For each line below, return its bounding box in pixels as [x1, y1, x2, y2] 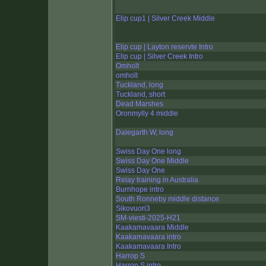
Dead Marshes [116, 100, 163, 109]
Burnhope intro [116, 185, 164, 194]
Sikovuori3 [116, 204, 150, 213]
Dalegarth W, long [116, 128, 173, 137]
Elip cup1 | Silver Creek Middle [116, 14, 215, 23]
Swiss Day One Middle [116, 157, 189, 166]
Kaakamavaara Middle [116, 223, 189, 232]
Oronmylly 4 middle [116, 109, 178, 118]
